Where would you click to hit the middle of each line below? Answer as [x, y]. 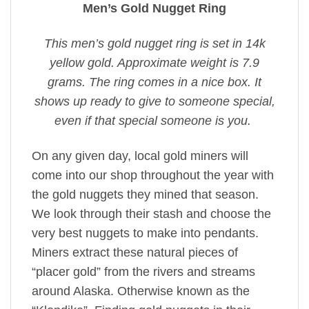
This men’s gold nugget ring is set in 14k [154, 43]
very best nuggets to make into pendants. [145, 233]
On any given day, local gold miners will [140, 156]
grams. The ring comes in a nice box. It [154, 82]
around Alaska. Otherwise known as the [141, 291]
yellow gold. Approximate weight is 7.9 [154, 62]
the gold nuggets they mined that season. [145, 194]
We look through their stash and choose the [151, 213]
